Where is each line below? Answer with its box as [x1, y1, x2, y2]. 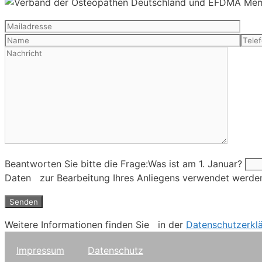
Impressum [16, 244, 64, 257]
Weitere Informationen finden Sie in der [5, 219, 186, 231]
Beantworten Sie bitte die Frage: [5, 158, 148, 170]
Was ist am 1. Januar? [148, 158, 242, 170]
